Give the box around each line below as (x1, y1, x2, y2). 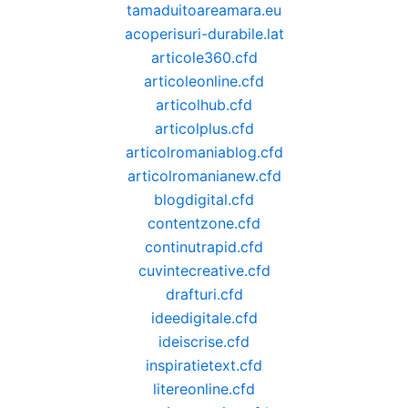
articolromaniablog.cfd (125, 143, 283, 161)
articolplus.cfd (154, 119, 254, 138)
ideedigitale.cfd (150, 309, 258, 327)
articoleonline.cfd (144, 72, 264, 90)
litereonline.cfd (153, 380, 255, 398)
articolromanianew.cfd (127, 167, 281, 185)
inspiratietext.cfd (146, 356, 262, 374)
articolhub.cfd (156, 96, 252, 114)
